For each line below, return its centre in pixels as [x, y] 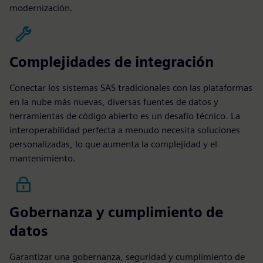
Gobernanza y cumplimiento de [116, 212]
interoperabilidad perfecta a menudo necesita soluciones [125, 130]
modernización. [41, 8]
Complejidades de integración [112, 62]
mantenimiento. [43, 158]
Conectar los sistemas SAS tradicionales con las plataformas [131, 87]
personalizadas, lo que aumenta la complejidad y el [113, 144]
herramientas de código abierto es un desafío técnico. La [125, 116]
